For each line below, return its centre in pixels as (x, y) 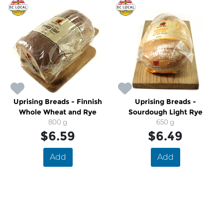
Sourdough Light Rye (165, 112)
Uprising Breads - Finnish (58, 102)
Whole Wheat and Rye (58, 112)
